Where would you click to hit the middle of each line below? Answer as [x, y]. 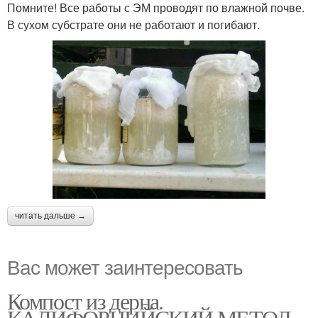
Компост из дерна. [85, 300]
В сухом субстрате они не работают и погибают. [133, 24]
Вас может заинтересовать [125, 266]
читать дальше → [50, 215]
